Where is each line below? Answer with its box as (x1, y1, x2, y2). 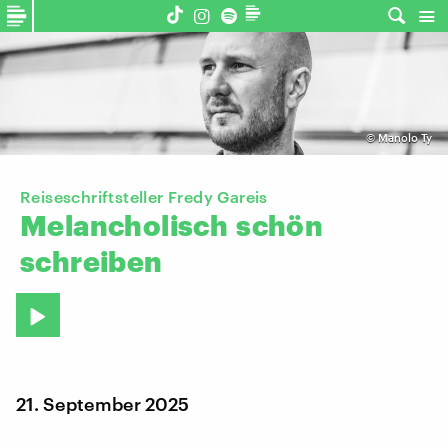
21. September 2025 (16, 392, 189, 415)
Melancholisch (20, 209, 229, 242)
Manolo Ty (377, 131, 432, 145)
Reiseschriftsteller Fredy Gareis (20, 187, 268, 207)
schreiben (20, 245, 163, 278)
